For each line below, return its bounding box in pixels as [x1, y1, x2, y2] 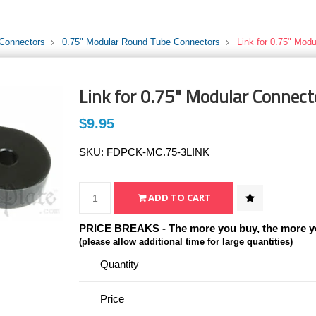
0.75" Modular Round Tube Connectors [62, 37, 220, 47]
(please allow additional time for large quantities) [79, 237, 293, 247]
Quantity [100, 258, 140, 270]
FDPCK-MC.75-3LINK [107, 146, 210, 158]
